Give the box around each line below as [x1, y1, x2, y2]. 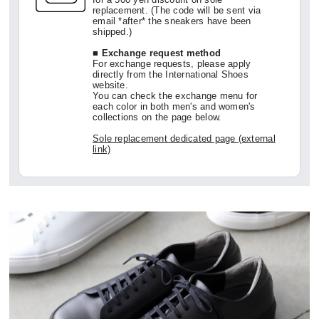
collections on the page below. [93, 112, 222, 123]
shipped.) [93, 26, 132, 38]
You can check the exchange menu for [93, 90, 258, 102]
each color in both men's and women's [93, 101, 256, 113]
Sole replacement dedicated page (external [93, 133, 276, 145]
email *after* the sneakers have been [93, 16, 251, 27]
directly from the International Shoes [93, 69, 249, 80]
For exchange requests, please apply [93, 58, 251, 70]
